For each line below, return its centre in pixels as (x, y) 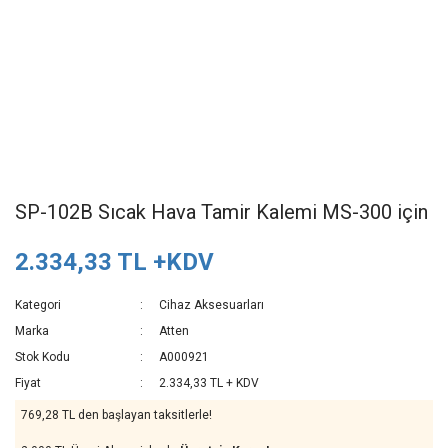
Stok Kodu (42, 357)
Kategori (38, 305)
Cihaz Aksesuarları (212, 305)
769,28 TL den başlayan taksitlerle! (116, 415)
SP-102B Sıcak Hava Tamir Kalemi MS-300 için (221, 212)
